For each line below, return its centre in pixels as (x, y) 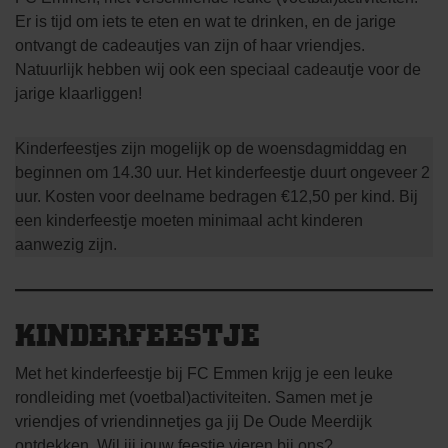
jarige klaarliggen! (80, 93)
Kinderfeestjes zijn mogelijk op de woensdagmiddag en (211, 148)
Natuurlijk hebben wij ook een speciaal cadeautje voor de (218, 69)
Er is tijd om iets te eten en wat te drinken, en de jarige (205, 21)
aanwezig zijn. (66, 244)
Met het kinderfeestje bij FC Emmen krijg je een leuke (204, 373)
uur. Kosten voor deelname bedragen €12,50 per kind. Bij (216, 196)
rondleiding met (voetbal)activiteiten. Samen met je (194, 397)
